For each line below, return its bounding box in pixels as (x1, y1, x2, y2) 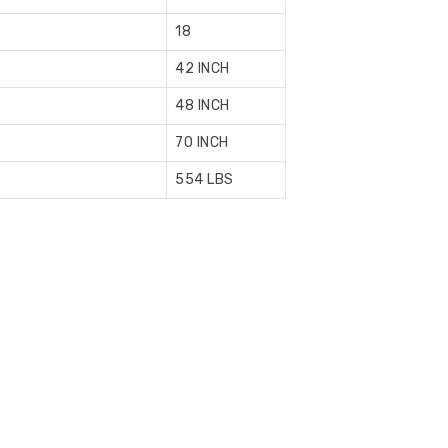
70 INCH (175, 134, 229, 152)
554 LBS (175, 171, 234, 189)
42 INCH (175, 60, 230, 78)
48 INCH (175, 97, 230, 115)
